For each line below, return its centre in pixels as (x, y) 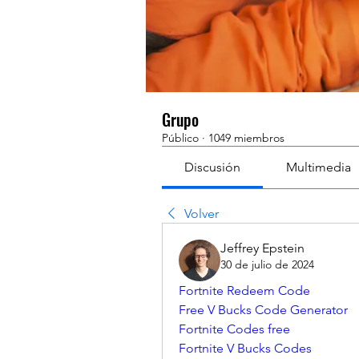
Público (180, 138)
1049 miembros (246, 138)
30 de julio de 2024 (267, 264)
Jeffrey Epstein (262, 248)
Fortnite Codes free (234, 329)
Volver (202, 214)
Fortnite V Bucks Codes (245, 348)
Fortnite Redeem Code (244, 290)
